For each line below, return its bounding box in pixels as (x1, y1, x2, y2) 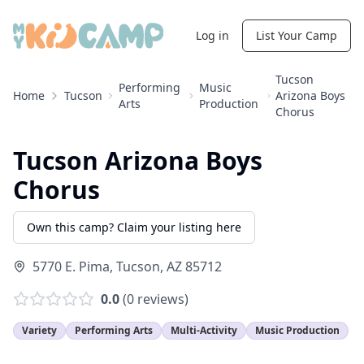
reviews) (134, 290, 188, 308)
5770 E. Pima (32, 258, 110, 275)
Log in (196, 28, 229, 43)
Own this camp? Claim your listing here (27, 219, 241, 235)
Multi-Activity (171, 323, 237, 337)
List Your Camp (256, 28, 337, 43)
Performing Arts (75, 323, 153, 337)
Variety (22, 323, 57, 337)
